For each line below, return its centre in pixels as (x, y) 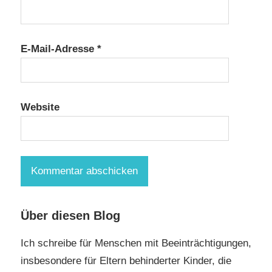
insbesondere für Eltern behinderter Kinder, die (126, 260)
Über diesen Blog (70, 215)
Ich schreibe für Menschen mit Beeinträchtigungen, (136, 243)
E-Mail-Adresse (59, 49)
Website (40, 107)
